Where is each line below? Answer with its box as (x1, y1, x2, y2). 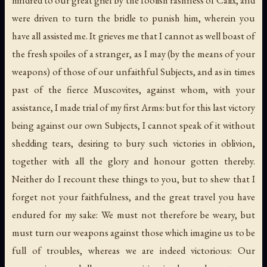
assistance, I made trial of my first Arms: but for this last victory (12, 101, 255, 114)
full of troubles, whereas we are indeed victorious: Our (12, 244, 255, 257)
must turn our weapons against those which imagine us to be (12, 226, 255, 240)
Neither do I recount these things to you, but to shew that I (12, 172, 255, 186)
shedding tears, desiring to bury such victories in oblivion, (12, 136, 255, 150)
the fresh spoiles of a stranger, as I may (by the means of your (12, 47, 255, 61)
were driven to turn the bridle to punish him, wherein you (12, 11, 255, 25)
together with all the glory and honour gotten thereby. (12, 154, 255, 168)
